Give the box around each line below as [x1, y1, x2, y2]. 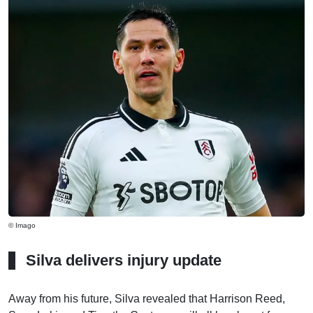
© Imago [8, 221, 36, 229]
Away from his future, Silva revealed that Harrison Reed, [8, 293, 285, 305]
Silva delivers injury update [26, 252, 221, 269]
